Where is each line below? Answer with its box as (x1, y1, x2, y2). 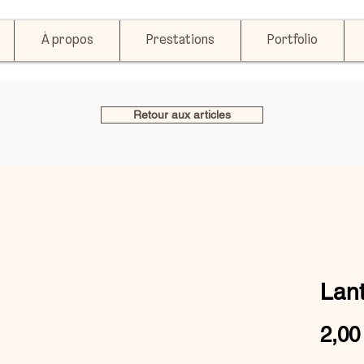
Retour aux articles (133, 108, 231, 121)
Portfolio (267, 32, 318, 48)
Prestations (146, 32, 214, 48)
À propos (41, 32, 93, 48)
